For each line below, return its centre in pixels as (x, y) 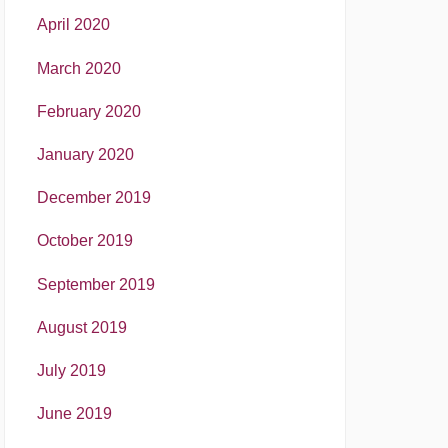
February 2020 (89, 111)
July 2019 (71, 370)
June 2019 (74, 414)
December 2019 (94, 198)
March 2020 (79, 68)
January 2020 (85, 154)
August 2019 (82, 327)
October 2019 (85, 241)
